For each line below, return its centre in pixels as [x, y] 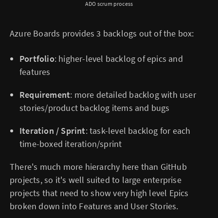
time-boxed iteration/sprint [71, 144]
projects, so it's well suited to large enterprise [96, 180]
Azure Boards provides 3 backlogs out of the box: [102, 34]
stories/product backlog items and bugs [95, 108]
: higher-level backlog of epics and [118, 59]
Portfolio [37, 59]
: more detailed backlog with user [133, 95]
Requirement [45, 95]
